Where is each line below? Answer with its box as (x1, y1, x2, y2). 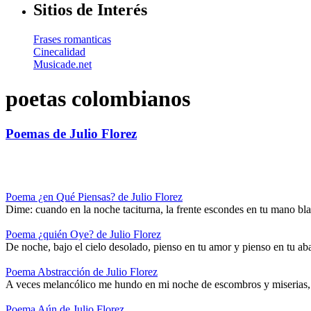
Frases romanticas (33, 33, 111, 46)
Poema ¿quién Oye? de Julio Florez (6, 228, 161, 240)
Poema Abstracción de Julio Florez (6, 265, 158, 278)
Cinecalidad (33, 46, 85, 58)
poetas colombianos (6, 85, 190, 111)
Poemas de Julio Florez (6, 126, 137, 141)
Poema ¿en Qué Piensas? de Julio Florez (6, 190, 183, 203)
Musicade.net (33, 58, 92, 71)
